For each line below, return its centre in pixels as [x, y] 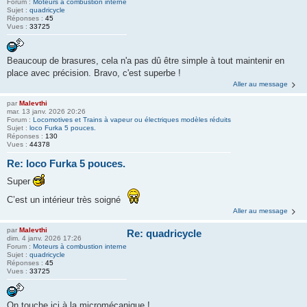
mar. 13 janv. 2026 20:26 [46, 111]
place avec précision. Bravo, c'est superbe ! [94, 73]
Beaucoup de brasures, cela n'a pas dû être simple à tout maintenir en [146, 60]
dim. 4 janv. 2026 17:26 [44, 238]
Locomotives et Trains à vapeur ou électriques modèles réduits [132, 119]
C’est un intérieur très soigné [65, 200]
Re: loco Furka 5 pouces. [66, 163]
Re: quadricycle [164, 233]
